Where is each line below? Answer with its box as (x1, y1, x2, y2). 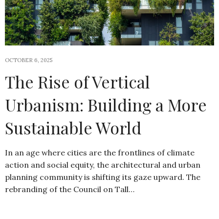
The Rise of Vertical (5, 70, 150, 93)
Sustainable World (5, 116, 141, 139)
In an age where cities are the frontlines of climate (5, 147, 195, 157)
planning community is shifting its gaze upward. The (5, 172, 200, 182)
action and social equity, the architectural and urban (5, 159, 200, 170)
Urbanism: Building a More (5, 93, 207, 116)
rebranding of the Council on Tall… (5, 184, 134, 194)
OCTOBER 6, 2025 (5, 56, 52, 64)
